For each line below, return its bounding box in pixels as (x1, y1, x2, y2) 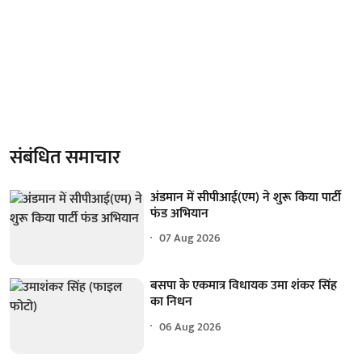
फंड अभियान (150, 202, 209, 225)
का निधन (150, 291, 193, 314)
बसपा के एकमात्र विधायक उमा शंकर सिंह (150, 275, 338, 297)
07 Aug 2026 (159, 229, 221, 247)
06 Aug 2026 (159, 317, 222, 336)
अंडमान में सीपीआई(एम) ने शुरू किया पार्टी (150, 186, 342, 208)
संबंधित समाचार (10, 141, 120, 174)
